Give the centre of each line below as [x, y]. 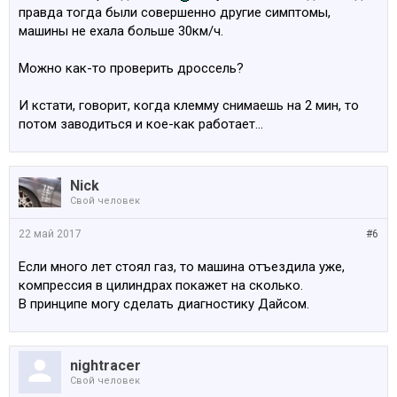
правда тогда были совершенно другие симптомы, [175, 12]
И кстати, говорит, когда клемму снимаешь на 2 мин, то [189, 105]
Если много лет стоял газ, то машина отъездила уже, [182, 267]
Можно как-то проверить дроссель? [131, 68]
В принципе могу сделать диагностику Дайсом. [164, 304]
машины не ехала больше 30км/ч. [121, 31]
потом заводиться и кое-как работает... [141, 124]
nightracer [105, 366]
